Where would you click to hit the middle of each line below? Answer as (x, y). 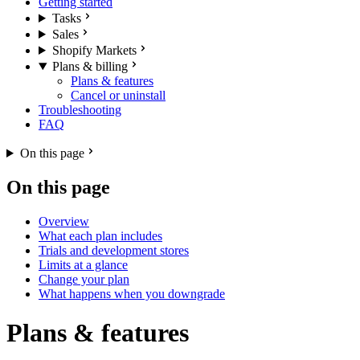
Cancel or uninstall (118, 95)
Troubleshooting (80, 110)
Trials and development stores (114, 250)
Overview (64, 221)
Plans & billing (90, 66)
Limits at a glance (83, 264)
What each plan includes (100, 235)
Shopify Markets (94, 50)
